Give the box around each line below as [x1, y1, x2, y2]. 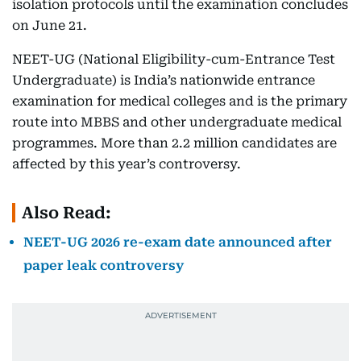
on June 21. [12, 17, 87, 33]
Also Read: [22, 202, 111, 222]
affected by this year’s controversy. [12, 156, 241, 172]
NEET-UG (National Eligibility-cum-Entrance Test [12, 51, 335, 67]
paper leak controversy [23, 257, 184, 273]
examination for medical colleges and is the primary [12, 93, 347, 109]
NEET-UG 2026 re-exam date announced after [23, 234, 332, 250]
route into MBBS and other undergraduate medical [12, 114, 342, 130]
